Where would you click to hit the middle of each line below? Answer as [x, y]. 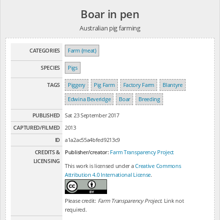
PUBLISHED [46, 115]
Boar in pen [110, 14]
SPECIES [50, 67]
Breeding [149, 99]
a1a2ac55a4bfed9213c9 [93, 139]
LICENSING [46, 161]
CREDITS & [47, 152]
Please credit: [81, 200]
